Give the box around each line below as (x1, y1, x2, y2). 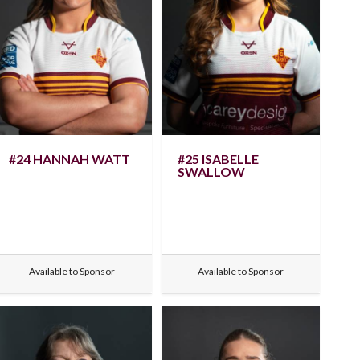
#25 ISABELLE (177, 150, 259, 166)
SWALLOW (177, 163, 245, 179)
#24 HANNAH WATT (9, 150, 131, 166)
